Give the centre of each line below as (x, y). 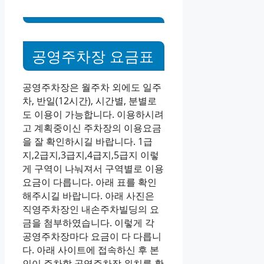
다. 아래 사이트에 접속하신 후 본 (91, 250)
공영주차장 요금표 (93, 56)
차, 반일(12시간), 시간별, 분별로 (90, 100)
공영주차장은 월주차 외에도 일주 (92, 87)
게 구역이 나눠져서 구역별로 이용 (93, 168)
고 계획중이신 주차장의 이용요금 (92, 128)
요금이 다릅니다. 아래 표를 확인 (90, 182)
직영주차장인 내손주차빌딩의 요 (91, 209)
